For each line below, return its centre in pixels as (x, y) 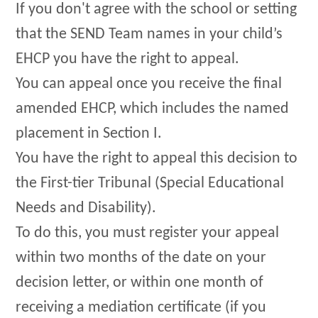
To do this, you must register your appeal (148, 234)
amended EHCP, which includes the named (153, 109)
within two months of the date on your (141, 258)
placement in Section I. (89, 134)
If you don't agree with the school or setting (157, 10)
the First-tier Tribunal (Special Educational (150, 184)
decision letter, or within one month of (140, 283)
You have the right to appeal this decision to (157, 159)
